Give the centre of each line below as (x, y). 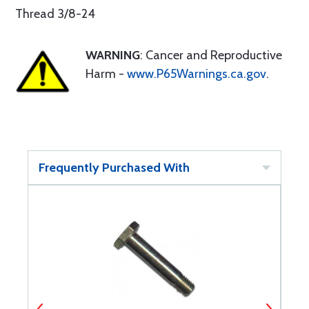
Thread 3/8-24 (55, 14)
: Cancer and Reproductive (211, 55)
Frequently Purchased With (114, 168)
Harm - (106, 74)
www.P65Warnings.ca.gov (197, 74)
